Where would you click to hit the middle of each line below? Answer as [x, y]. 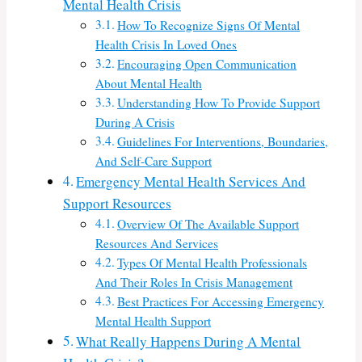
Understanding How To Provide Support [219, 103]
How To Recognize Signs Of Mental [209, 25]
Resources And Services [157, 244]
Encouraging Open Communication [207, 64]
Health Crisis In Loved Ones [166, 45]
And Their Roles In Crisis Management [194, 282]
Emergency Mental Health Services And [191, 182]
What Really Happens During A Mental [189, 342]
